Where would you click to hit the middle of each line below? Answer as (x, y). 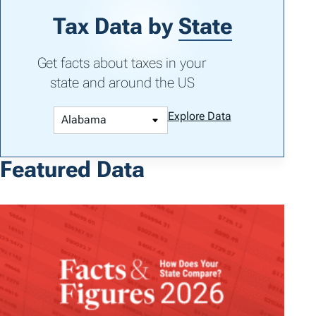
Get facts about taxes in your (122, 62)
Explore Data (199, 116)
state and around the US (122, 82)
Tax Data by (115, 26)
